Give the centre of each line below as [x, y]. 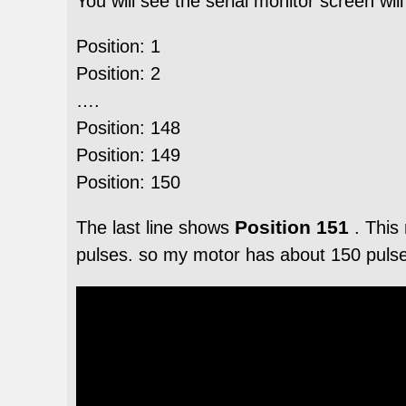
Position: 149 [128, 155]
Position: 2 [118, 73]
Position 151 [289, 227]
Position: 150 [128, 182]
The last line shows [153, 227]
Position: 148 [128, 127]
